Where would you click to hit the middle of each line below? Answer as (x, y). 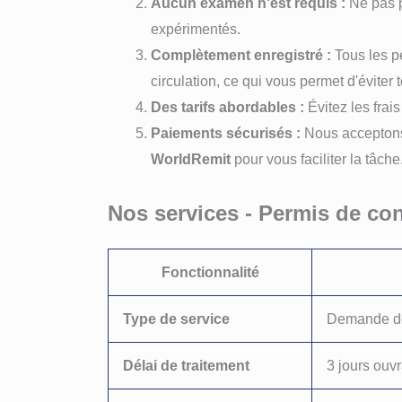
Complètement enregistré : (241, 56)
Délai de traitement (186, 366)
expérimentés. (196, 30)
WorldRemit (191, 160)
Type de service (176, 319)
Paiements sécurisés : (226, 134)
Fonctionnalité (210, 273)
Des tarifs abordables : (227, 108)
